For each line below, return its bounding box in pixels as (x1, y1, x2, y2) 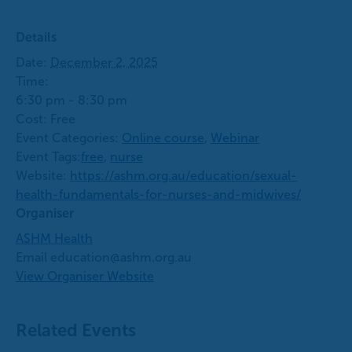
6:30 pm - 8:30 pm (16, 93, 127, 108)
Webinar (211, 131, 259, 145)
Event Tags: (16, 150, 81, 164)
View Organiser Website (16, 269, 154, 284)
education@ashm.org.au (50, 251, 192, 265)
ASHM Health (16, 232, 93, 246)
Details (16, 31, 57, 45)
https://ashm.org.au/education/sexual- (70, 169, 297, 183)
